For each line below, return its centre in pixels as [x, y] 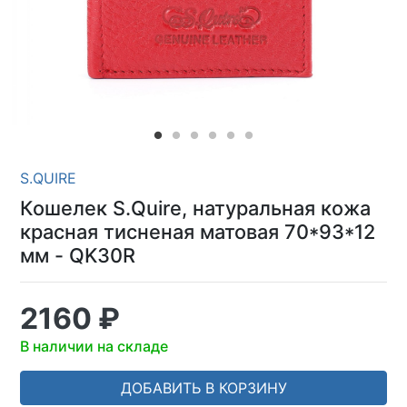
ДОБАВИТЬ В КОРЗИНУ [203, 388]
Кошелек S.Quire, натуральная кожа [195, 208]
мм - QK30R [78, 255]
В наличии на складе [94, 346]
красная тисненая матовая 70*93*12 [198, 232]
